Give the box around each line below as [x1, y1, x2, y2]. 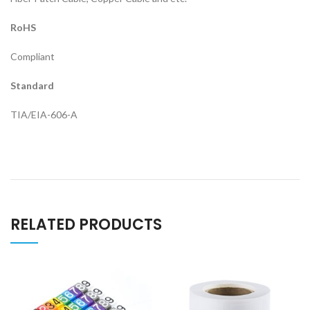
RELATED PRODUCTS [10, 214, 162, 235]
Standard [10, 80, 54, 91]
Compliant [10, 51, 55, 62]
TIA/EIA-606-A [10, 109, 77, 120]
